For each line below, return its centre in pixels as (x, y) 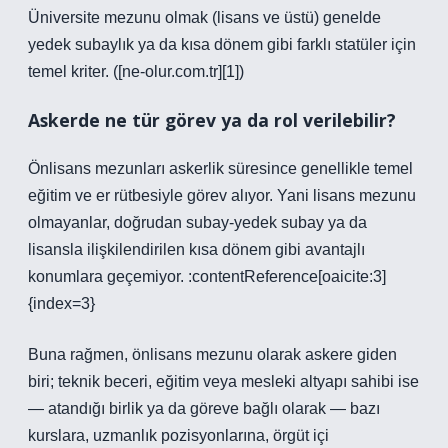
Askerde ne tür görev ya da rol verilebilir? (212, 120)
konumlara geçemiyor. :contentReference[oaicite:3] (207, 276)
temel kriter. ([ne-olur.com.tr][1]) (136, 71)
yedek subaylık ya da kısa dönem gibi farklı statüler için (222, 44)
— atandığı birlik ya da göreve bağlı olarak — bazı (204, 408)
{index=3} (61, 303)
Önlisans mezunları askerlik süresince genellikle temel (220, 168)
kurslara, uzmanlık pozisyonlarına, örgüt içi (178, 435)
